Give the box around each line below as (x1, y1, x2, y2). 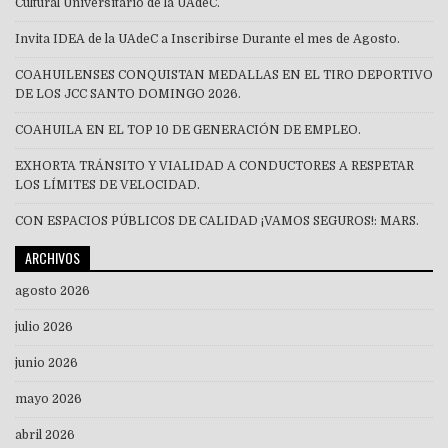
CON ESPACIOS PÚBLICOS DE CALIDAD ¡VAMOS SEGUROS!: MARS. (15, 214, 419, 229)
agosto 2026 (15, 284, 90, 299)
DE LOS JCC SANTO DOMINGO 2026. (15, 87, 241, 102)
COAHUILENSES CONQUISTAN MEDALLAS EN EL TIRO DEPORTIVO (15, 68, 433, 83)
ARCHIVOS (25, 247, 80, 269)
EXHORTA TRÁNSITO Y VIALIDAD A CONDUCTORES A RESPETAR (15, 159, 414, 174)
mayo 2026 (15, 392, 82, 407)
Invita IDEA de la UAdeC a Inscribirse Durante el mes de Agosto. (15, 32, 400, 47)
